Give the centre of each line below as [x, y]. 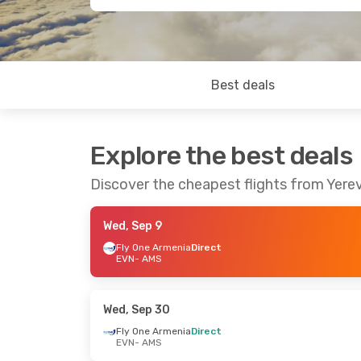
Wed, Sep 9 [133, 226]
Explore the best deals [222, 156]
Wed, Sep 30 [137, 310]
